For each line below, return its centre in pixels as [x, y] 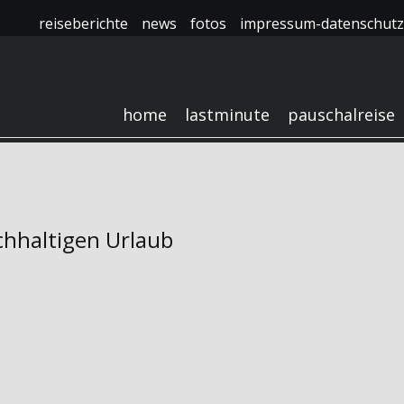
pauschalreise [341, 115]
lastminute [227, 115]
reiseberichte [83, 23]
